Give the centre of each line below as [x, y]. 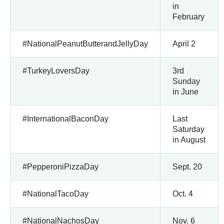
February [188, 16]
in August [189, 139]
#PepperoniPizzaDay [60, 166]
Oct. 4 [183, 193]
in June [185, 91]
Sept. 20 [187, 166]
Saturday [188, 129]
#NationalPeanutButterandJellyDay [85, 43]
